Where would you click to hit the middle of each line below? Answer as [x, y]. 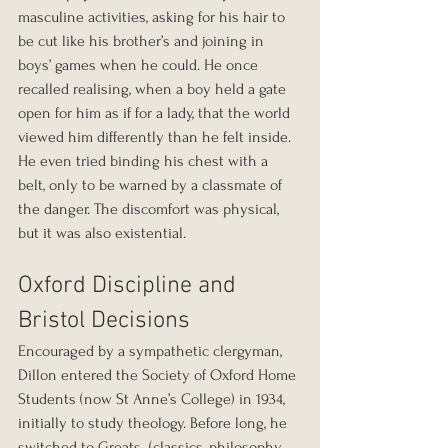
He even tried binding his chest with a [145, 160]
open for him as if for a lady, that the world [156, 112]
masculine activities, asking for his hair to [153, 16]
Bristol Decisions [104, 320]
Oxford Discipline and [130, 285]
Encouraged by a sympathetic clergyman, [152, 350]
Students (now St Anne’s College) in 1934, [153, 398]
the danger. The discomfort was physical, [150, 208]
